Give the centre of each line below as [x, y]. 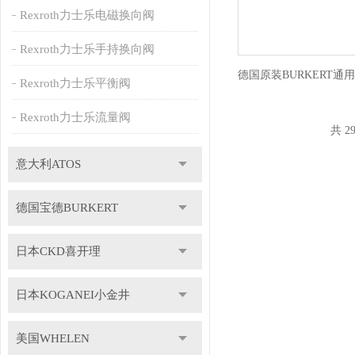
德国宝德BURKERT [67, 208]
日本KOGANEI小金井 [73, 295]
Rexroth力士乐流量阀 [75, 117]
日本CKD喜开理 [58, 251]
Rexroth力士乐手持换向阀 [87, 49]
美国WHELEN [52, 338]
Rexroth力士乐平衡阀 [75, 83]
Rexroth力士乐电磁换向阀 [87, 15]
